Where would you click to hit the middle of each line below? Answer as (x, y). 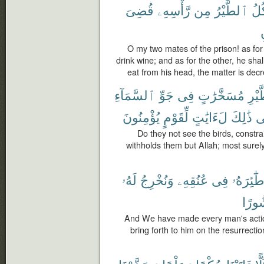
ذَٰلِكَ (242, 116)
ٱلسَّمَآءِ (135, 95)
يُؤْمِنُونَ (141, 116)
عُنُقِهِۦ (193, 179)
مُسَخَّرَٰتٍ (221, 95)
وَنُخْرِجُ (157, 179)
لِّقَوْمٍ (176, 116)
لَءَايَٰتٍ (210, 116)
